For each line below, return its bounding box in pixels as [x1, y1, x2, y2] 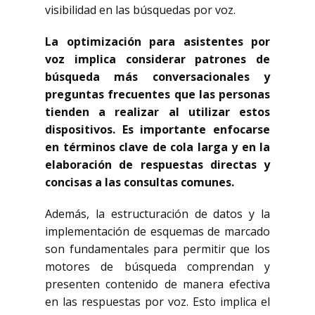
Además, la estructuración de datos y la [45, 206, 270, 221]
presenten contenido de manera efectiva [45, 276, 270, 292]
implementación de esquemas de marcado [45, 224, 270, 239]
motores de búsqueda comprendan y [45, 259, 270, 274]
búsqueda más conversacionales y [45, 69, 270, 84]
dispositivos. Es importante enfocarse [45, 122, 270, 137]
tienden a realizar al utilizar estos [45, 104, 270, 120]
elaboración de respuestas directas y [45, 157, 270, 172]
